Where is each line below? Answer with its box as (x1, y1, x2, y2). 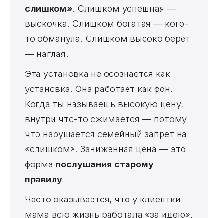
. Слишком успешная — (73, 3, 176, 14)
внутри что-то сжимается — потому (25, 113, 187, 125)
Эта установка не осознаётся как (25, 68, 170, 79)
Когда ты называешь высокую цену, (25, 98, 183, 109)
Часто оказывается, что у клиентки (25, 194, 181, 205)
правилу (25, 174, 62, 185)
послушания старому (55, 159, 154, 170)
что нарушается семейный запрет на (25, 128, 187, 140)
